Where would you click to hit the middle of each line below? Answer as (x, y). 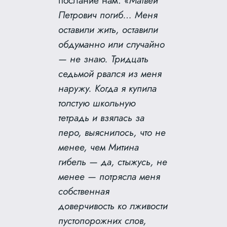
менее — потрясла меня (109, 177)
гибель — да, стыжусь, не (113, 162)
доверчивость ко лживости (113, 206)
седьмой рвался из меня (110, 74)
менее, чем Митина (99, 147)
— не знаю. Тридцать (104, 59)
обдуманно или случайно (112, 44)
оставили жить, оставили (108, 30)
